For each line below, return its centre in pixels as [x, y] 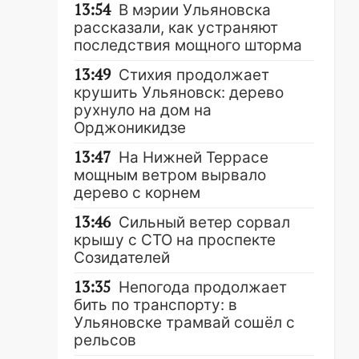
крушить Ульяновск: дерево [179, 93]
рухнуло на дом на [143, 110]
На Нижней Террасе [194, 157]
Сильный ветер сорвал [204, 222]
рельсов [105, 340]
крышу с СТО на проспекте [175, 240]
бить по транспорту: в [155, 305]
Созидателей [122, 258]
